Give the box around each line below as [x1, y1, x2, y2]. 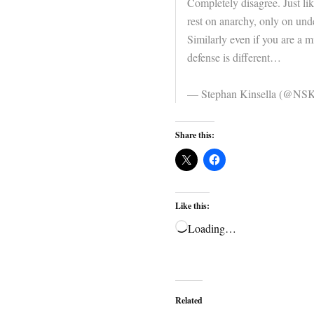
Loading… [187, 221, 236, 235]
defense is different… [186, 50, 281, 64]
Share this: [175, 129, 214, 141]
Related [175, 294, 203, 306]
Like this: [175, 200, 210, 212]
